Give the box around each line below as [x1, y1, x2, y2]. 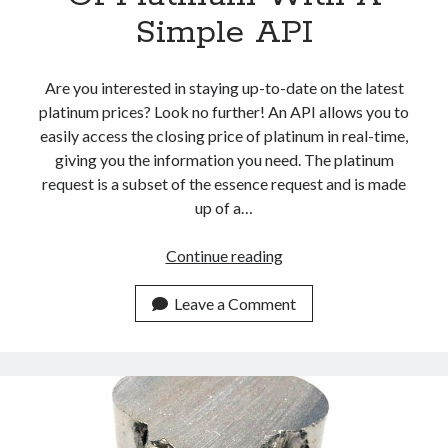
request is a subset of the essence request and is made [42, 173, 406, 193]
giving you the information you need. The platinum [54, 149, 394, 169]
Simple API [135, 11, 313, 54]
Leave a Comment [174, 293, 296, 313]
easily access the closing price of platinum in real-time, [40, 125, 408, 145]
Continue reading [165, 245, 283, 265]
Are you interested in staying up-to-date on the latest [44, 77, 404, 97]
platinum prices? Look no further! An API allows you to [39, 101, 409, 121]
